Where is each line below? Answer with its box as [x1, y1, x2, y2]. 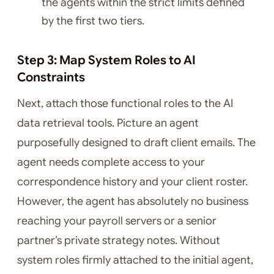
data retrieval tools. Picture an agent [17, 116, 199, 130]
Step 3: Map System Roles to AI [17, 53, 196, 68]
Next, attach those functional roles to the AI [17, 97, 233, 111]
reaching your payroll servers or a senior [17, 214, 217, 228]
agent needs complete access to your [17, 155, 205, 169]
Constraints [17, 70, 85, 86]
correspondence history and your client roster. [17, 175, 248, 189]
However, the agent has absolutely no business [17, 194, 248, 209]
